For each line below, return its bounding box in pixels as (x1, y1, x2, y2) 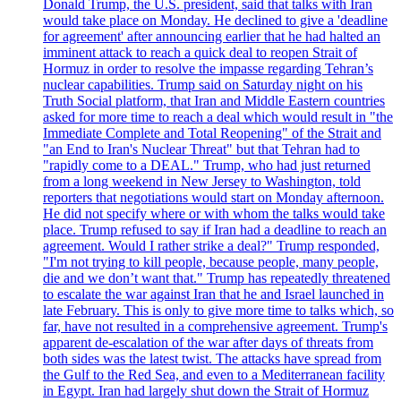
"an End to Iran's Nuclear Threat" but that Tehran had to (43, 141, 360, 157)
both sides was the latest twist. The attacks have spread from (43, 350, 381, 366)
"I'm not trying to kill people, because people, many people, (43, 253, 379, 269)
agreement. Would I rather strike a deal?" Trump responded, (43, 237, 380, 253)
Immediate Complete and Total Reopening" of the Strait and (43, 124, 381, 141)
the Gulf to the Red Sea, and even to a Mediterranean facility (43, 366, 385, 382)
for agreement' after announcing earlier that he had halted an (43, 28, 380, 44)
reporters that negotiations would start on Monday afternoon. (43, 189, 384, 205)
